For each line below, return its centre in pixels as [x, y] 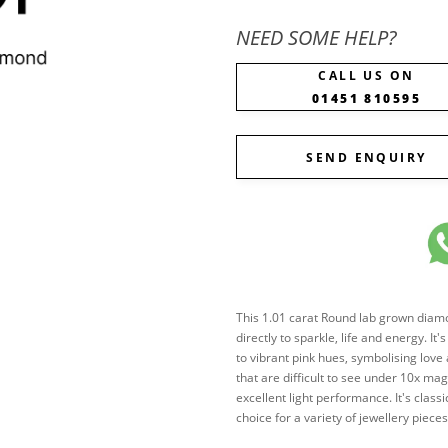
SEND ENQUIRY [366, 157]
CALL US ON [366, 75]
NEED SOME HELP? [316, 37]
